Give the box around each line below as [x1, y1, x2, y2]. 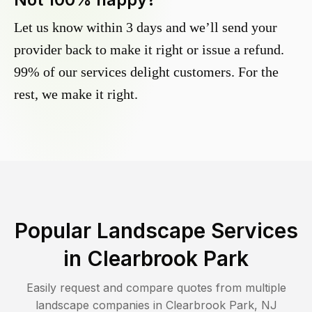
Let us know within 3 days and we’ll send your [14, 19, 277, 36]
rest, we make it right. [14, 86, 138, 102]
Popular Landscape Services [14, 218, 298, 244]
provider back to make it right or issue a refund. [14, 42, 284, 58]
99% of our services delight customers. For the [14, 64, 279, 80]
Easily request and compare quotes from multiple [26, 281, 286, 295]
